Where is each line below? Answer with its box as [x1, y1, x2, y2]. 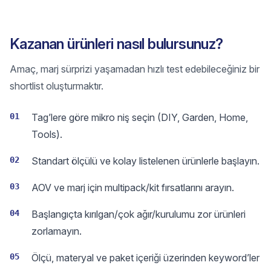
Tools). [31, 128, 62, 140]
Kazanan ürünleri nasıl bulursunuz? [10, 35, 223, 53]
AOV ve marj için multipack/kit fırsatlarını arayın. [31, 181, 234, 194]
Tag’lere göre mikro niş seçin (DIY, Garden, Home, [31, 111, 248, 123]
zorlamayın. [31, 225, 82, 237]
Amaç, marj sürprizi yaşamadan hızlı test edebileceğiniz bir [10, 63, 260, 75]
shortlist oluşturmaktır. [10, 80, 103, 92]
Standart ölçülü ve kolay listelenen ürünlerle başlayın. [31, 155, 260, 167]
